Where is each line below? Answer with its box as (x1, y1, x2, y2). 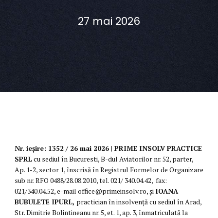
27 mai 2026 (78, 14, 140, 28)
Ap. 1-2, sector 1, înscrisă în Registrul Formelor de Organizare (15, 165, 203, 175)
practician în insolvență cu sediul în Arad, (76, 197, 201, 207)
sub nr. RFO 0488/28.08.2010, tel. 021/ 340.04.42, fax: (15, 176, 167, 185)
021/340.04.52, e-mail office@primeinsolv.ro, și (15, 186, 155, 196)
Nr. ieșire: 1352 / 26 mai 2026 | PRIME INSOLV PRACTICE (15, 144, 202, 153)
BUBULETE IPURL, (15, 197, 76, 207)
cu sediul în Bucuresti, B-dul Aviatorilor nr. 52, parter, (32, 154, 193, 164)
